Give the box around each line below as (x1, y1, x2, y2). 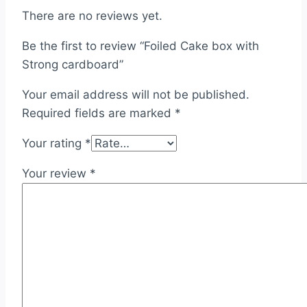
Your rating (22, 136, 85, 150)
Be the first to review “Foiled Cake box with (22, 38, 259, 53)
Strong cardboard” (22, 57, 123, 71)
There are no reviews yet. (22, 8, 162, 23)
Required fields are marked (22, 106, 175, 120)
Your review (22, 166, 90, 180)
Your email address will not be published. (22, 87, 249, 101)
